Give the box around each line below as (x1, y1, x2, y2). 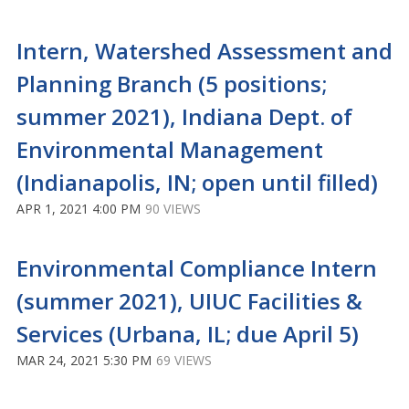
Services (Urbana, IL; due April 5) (16, 319, 359, 349)
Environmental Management (16, 134, 323, 164)
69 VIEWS (156, 351, 212, 369)
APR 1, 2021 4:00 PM (16, 200, 141, 217)
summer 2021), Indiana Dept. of (16, 101, 352, 131)
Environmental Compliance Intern (16, 253, 377, 283)
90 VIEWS (145, 200, 201, 217)
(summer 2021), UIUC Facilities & (16, 286, 362, 316)
